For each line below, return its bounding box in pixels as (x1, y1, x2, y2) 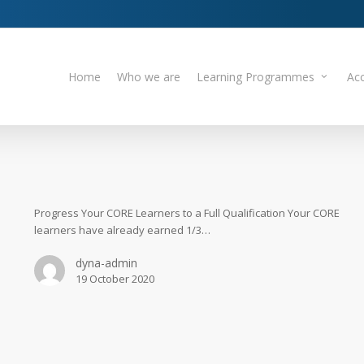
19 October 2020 (75, 271, 154, 286)
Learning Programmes (197, 68, 314, 84)
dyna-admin (75, 254, 137, 271)
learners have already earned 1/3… (33, 222, 210, 237)
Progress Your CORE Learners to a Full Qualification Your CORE (33, 205, 340, 220)
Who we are (117, 68, 180, 84)
